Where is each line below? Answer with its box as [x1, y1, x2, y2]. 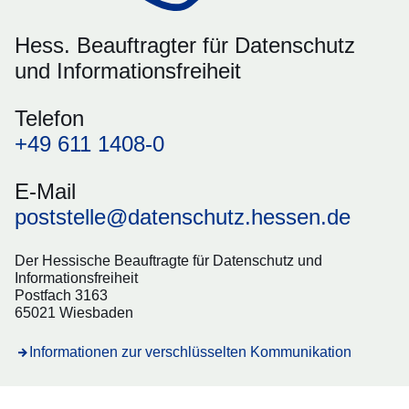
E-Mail [15, 179, 76, 204]
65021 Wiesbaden [15, 305, 133, 321]
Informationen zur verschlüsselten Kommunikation [29, 344, 351, 361]
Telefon [15, 106, 84, 131]
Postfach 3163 [15, 288, 108, 304]
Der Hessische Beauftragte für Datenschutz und [15, 253, 322, 269]
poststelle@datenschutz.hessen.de [15, 204, 351, 230]
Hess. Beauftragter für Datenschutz [15, 33, 355, 58]
